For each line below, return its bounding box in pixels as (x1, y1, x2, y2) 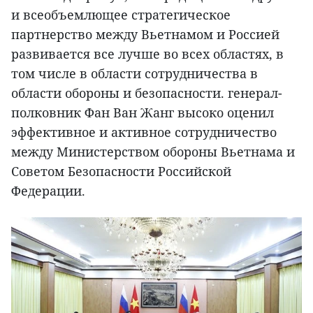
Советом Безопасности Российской (11, 162, 231, 180)
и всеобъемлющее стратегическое (11, 6, 231, 23)
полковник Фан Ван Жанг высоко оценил (11, 103, 274, 121)
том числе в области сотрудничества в (11, 64, 258, 82)
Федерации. (11, 182, 85, 199)
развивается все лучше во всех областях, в (11, 45, 284, 62)
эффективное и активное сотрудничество (11, 123, 277, 140)
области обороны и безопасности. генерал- (11, 84, 282, 101)
